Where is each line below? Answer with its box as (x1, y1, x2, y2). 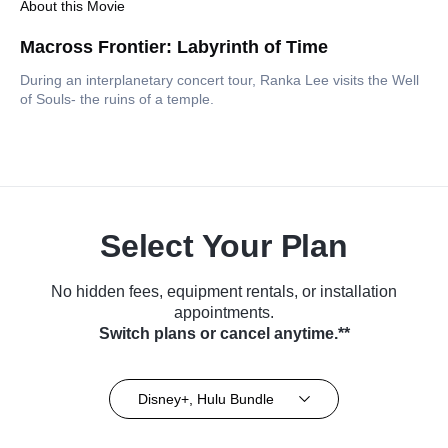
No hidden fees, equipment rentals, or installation (51, 283, 397, 301)
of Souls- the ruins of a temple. (20, 91, 214, 108)
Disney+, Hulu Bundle (137, 390, 274, 407)
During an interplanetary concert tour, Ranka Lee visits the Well (20, 72, 419, 89)
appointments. (174, 304, 274, 322)
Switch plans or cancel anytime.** (98, 325, 350, 343)
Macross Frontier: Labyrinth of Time (20, 37, 328, 58)
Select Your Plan (100, 228, 348, 265)
